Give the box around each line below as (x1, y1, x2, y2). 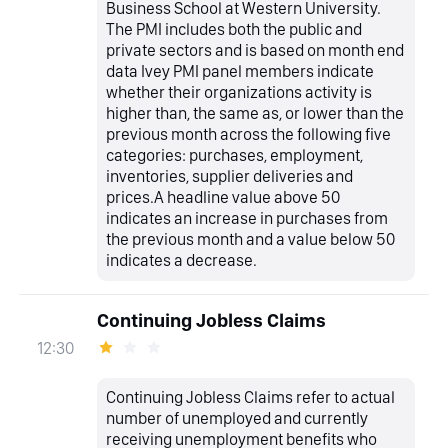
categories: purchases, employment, (106, 145, 364, 166)
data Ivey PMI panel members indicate (106, 61, 375, 82)
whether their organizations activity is (106, 82, 373, 103)
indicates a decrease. (106, 250, 258, 271)
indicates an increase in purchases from (106, 208, 389, 229)
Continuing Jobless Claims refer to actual (106, 387, 396, 408)
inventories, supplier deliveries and (106, 166, 354, 187)
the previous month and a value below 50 (106, 229, 396, 250)
